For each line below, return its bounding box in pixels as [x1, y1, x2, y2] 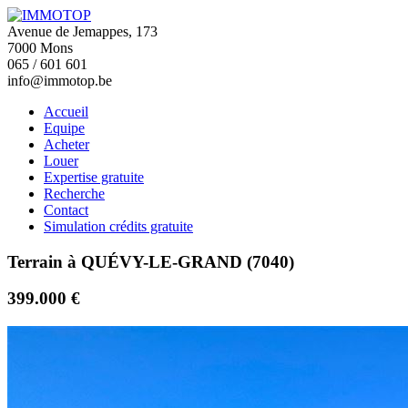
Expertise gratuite [44, 169, 144, 185]
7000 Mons [7, 40, 73, 56]
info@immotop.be [7, 73, 112, 88]
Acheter [44, 137, 89, 152]
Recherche [44, 186, 105, 201]
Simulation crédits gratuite [44, 219, 193, 234]
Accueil [44, 104, 88, 119]
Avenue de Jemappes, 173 [7, 24, 158, 39]
